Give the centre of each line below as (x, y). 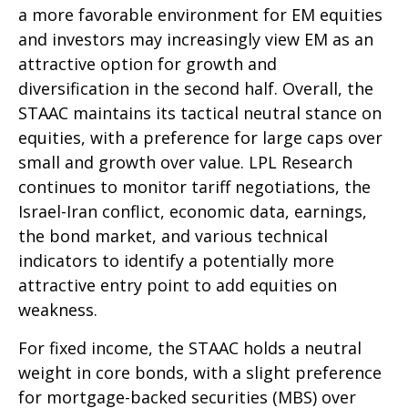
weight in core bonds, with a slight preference (200, 373)
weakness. (58, 310)
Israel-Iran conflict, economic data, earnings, (193, 212)
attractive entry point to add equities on (178, 286)
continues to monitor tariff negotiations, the (194, 187)
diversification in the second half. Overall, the (196, 89)
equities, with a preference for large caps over (200, 138)
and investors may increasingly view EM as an (196, 40)
